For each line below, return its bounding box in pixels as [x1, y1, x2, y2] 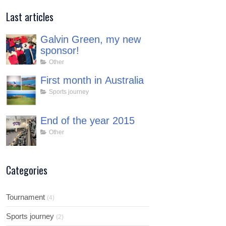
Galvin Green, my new [40, 34, 141, 45]
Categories [6, 162, 47, 178]
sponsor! [40, 45, 79, 56]
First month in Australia [40, 75, 144, 86]
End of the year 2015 [40, 115, 135, 126]
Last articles [6, 9, 53, 24]
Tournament [6, 193, 45, 201]
